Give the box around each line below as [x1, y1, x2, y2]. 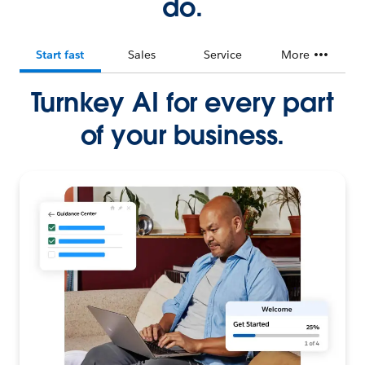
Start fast [36, 47, 85, 62]
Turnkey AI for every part [31, 86, 334, 119]
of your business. [80, 118, 285, 152]
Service [204, 47, 243, 62]
